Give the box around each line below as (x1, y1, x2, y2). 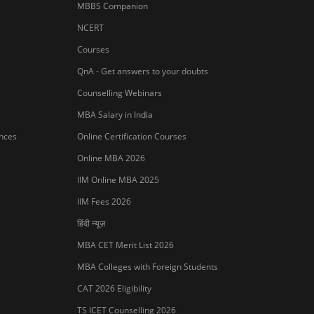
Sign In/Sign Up (90, 273, 175, 289)
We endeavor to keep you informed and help (90, 296, 276, 309)
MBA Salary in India (76, 108, 153, 121)
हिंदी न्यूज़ (76, 217, 105, 229)
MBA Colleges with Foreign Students (76, 260, 218, 273)
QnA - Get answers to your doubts (76, 64, 208, 77)
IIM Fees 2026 (76, 195, 131, 207)
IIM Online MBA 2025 (76, 173, 159, 186)
